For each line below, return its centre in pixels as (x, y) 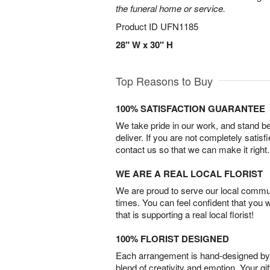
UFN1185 (179, 26)
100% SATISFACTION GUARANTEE (190, 108)
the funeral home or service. (171, 8)
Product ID (138, 26)
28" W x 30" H (144, 45)
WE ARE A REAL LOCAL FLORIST (189, 174)
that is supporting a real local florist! (185, 214)
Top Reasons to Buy (164, 81)
